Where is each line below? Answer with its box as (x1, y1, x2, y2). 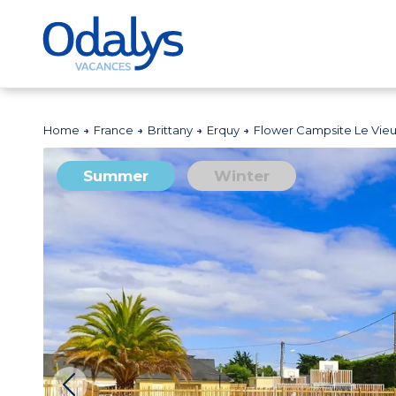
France (94, 123, 137, 137)
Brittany (148, 123, 196, 137)
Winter (214, 167, 270, 185)
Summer (83, 167, 149, 185)
